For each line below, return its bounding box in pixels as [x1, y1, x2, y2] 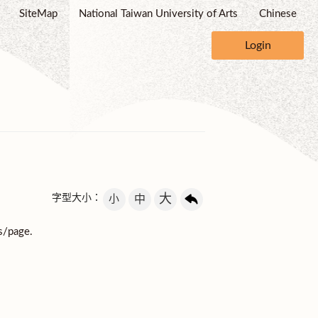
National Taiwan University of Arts [79, 8, 238, 19]
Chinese [259, 8, 297, 19]
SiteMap [19, 8, 57, 19]
